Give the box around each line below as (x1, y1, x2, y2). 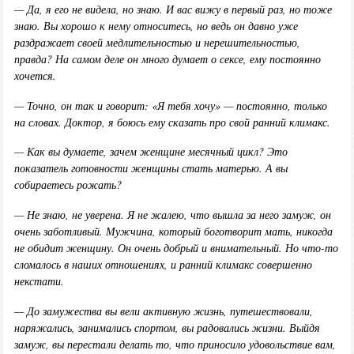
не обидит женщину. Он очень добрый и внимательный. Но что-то (13, 240, 338, 256)
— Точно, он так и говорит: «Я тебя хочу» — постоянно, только (13, 97, 327, 113)
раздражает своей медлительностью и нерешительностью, (13, 34, 300, 50)
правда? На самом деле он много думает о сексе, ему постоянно (13, 51, 321, 66)
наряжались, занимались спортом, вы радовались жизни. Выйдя (13, 320, 320, 336)
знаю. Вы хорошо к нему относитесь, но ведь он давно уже (13, 17, 298, 33)
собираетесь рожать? (13, 177, 122, 193)
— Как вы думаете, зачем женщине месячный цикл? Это (13, 144, 288, 160)
